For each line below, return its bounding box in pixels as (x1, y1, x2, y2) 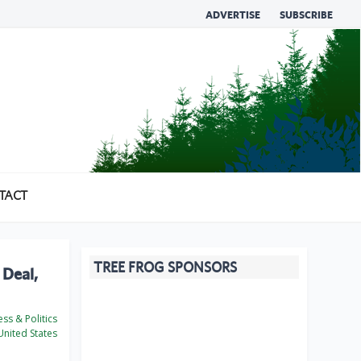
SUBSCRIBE (280, 9, 333, 21)
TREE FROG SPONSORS (93, 259, 237, 276)
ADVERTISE (205, 9, 260, 21)
